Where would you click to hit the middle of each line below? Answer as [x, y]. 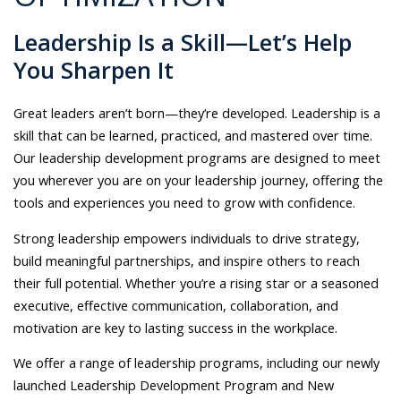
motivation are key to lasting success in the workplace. [175, 327]
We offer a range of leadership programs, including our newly [196, 363]
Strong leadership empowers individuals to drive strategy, [187, 238]
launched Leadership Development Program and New [174, 385]
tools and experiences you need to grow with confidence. [184, 203]
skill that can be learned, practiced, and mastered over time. [193, 136]
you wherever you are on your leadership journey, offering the [198, 180]
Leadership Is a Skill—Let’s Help [183, 43]
